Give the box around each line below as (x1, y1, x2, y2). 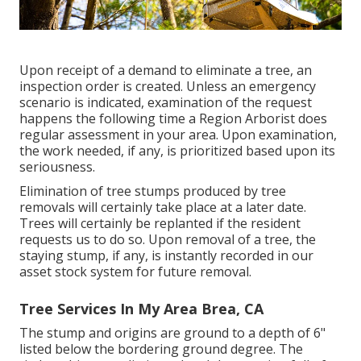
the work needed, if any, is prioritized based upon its (19, 141, 335, 160)
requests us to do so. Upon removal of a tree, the (19, 230, 316, 248)
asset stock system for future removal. (19, 262, 251, 280)
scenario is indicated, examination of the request (19, 93, 312, 111)
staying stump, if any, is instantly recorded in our (19, 246, 313, 264)
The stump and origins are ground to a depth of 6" (19, 323, 326, 342)
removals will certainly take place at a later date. (19, 197, 306, 216)
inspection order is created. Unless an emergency (19, 77, 316, 95)
